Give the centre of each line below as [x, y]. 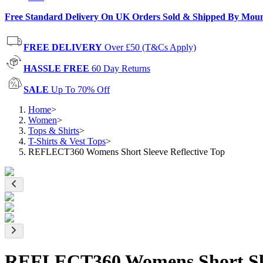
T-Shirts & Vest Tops [67, 141]
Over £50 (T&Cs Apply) [150, 47]
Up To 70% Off [80, 90]
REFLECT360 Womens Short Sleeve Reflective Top [127, 152]
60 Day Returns [121, 68]
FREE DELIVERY [63, 47]
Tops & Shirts [54, 131]
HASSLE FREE [56, 68]
